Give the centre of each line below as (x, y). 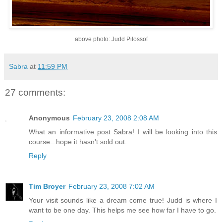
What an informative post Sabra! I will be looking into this (123, 132)
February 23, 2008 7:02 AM (111, 187)
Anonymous (49, 118)
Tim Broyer (47, 187)
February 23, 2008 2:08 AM (116, 118)
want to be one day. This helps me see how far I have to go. (122, 210)
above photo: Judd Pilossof (111, 39)
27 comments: (35, 92)
